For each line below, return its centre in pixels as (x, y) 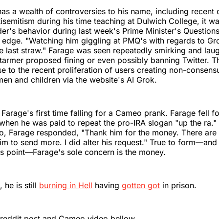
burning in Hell (66, 185)
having (107, 185)
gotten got (141, 185)
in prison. (178, 185)
